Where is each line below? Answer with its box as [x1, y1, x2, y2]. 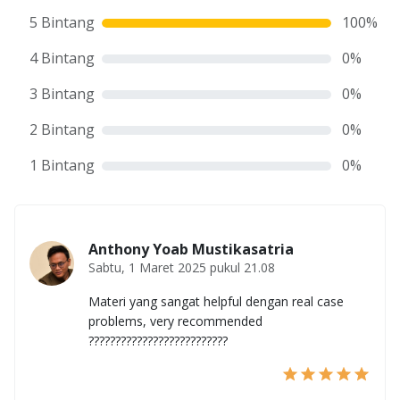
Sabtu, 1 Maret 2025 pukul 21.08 [88, 259, 275, 277]
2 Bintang [29, 120, 95, 140]
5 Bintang [29, 12, 95, 33]
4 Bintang [29, 48, 95, 69]
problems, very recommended [88, 312, 262, 330]
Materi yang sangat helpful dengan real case [88, 293, 344, 311]
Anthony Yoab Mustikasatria [88, 239, 294, 260]
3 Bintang [29, 84, 95, 104]
